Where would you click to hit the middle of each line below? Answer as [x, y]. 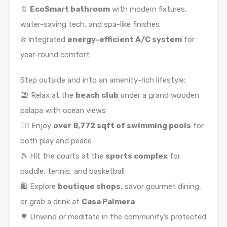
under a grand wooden [159, 96]
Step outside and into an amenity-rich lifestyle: [103, 80]
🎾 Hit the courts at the [63, 156]
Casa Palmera [108, 202]
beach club [97, 96]
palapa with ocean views [63, 111]
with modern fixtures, [148, 9]
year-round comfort [55, 55]
